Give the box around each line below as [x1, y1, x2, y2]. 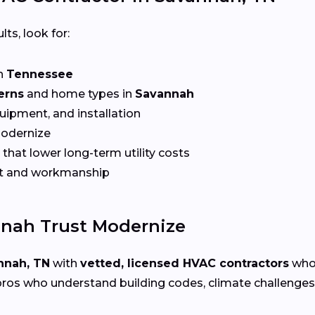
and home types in [24, 86, 135, 101]
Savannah [135, 86, 194, 101]
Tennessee [6, 67, 73, 81]
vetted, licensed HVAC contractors [80, 256, 289, 270]
